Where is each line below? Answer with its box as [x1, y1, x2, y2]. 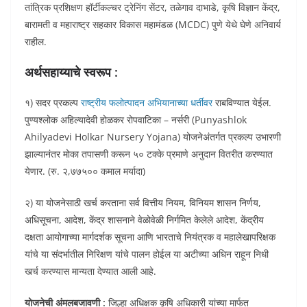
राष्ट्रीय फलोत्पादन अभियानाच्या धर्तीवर [81, 96, 212, 109]
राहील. [25, 35, 47, 48]
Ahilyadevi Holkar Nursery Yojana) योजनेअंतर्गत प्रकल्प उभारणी [25, 130, 281, 143]
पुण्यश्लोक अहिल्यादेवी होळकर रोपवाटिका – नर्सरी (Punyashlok [25, 113, 247, 126]
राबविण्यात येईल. [212, 96, 271, 109]
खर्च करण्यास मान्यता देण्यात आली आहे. [25, 265, 156, 278]
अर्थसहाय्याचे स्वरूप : [25, 64, 118, 80]
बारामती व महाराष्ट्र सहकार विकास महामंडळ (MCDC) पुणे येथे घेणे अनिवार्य [25, 18, 281, 31]
